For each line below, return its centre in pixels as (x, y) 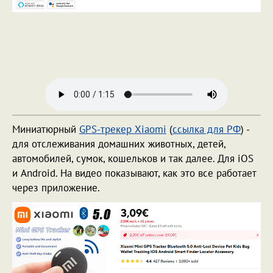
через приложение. (57, 188)
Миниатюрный (46, 129)
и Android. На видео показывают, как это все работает (134, 173)
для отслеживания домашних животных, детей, (119, 144)
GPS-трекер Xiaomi (123, 129)
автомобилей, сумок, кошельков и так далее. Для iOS (133, 159)
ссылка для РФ (207, 129)
